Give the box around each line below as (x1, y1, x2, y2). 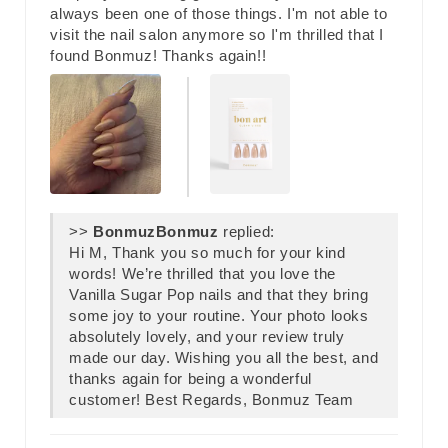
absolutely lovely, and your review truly (69, 328, 345, 346)
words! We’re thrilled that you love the (69, 265, 336, 283)
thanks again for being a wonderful (69, 370, 312, 388)
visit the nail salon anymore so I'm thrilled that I (50, 26, 385, 44)
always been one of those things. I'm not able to (50, 5, 388, 23)
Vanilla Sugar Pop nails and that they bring (69, 286, 369, 304)
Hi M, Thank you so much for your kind (69, 244, 346, 262)
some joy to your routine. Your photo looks (69, 307, 369, 325)
